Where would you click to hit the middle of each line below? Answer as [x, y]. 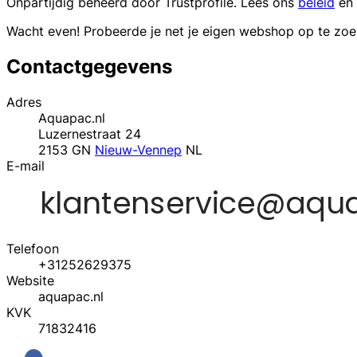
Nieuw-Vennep [138, 149]
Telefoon [33, 248]
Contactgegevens [89, 67]
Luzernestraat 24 [90, 133]
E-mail [25, 165]
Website [30, 280]
